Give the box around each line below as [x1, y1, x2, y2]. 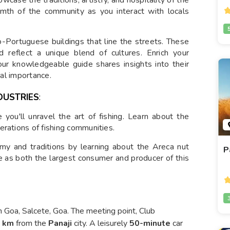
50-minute [129, 217, 170, 229]
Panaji [48, 217, 72, 229]
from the [14, 217, 48, 229]
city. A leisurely [72, 217, 129, 229]
